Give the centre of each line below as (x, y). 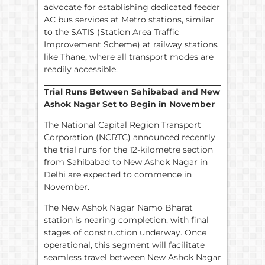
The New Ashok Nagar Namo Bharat (118, 208)
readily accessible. (81, 70)
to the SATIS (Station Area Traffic (112, 32)
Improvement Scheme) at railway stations (131, 45)
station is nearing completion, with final (126, 220)
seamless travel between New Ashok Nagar (132, 258)
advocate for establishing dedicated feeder (132, 7)
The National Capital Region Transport (122, 125)
